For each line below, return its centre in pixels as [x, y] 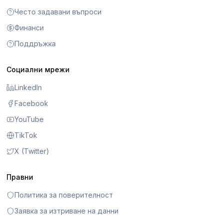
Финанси [29, 28]
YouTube [29, 119]
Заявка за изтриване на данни [67, 211]
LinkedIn [28, 88]
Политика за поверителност [64, 195]
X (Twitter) [32, 151]
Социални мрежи [38, 70]
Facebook [32, 104]
